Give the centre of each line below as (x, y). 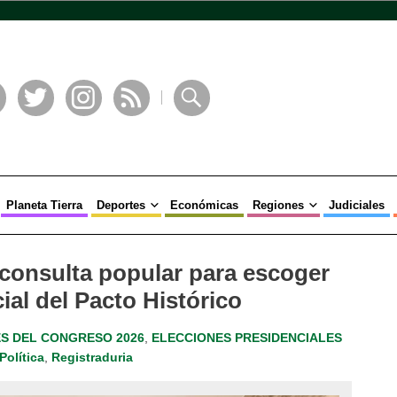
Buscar (193, 123)
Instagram (93, 123)
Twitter (37, 123)
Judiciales (356, 205)
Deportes (121, 205)
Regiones (278, 205)
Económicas (204, 205)
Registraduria (92, 358)
